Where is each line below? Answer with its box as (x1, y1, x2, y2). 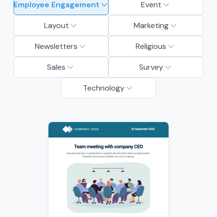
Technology (82, 82, 124, 93)
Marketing (133, 20, 169, 31)
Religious (136, 41, 167, 51)
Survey (139, 62, 163, 72)
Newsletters (35, 41, 78, 51)
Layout (44, 20, 69, 31)
